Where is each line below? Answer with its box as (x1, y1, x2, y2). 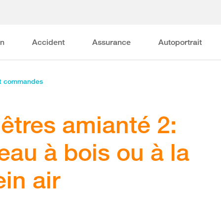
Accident (32, 37, 65, 47)
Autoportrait (158, 37, 202, 47)
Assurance (92, 37, 131, 47)
